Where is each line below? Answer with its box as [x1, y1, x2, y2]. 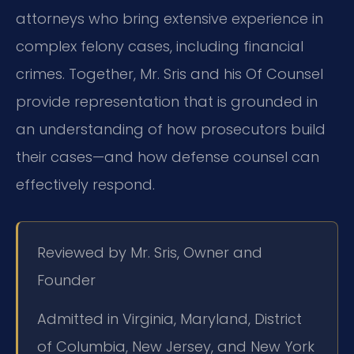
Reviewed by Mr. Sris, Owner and [37, 242, 262, 262]
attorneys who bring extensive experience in [16, 9, 323, 29]
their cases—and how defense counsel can [16, 147, 319, 168]
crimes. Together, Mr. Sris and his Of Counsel [16, 64, 323, 85]
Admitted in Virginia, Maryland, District [37, 309, 302, 330]
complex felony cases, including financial [16, 36, 303, 57]
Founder [37, 269, 96, 290]
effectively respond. [16, 175, 155, 195]
